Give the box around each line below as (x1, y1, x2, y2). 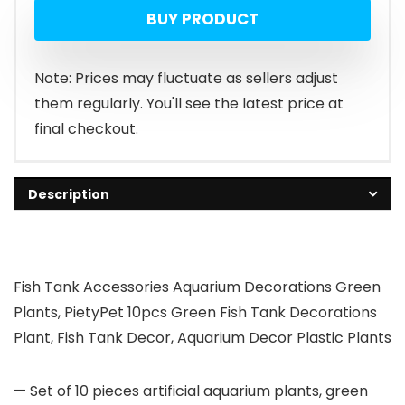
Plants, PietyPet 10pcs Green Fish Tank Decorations (14, 302, 377, 324)
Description (28, 185, 109, 204)
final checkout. (34, 118, 138, 140)
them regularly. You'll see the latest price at (34, 93, 344, 115)
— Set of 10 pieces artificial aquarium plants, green (14, 381, 368, 402)
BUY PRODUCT (146, 8, 259, 31)
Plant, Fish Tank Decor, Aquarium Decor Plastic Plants (14, 327, 391, 349)
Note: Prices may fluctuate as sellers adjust (34, 68, 338, 89)
